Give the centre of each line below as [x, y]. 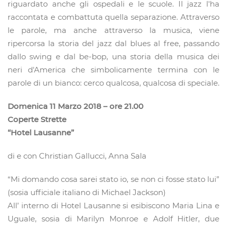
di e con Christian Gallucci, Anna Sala [77, 156]
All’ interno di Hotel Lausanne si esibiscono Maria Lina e [113, 206]
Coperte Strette [37, 120]
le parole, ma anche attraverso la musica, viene [113, 30]
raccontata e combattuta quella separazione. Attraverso [113, 17]
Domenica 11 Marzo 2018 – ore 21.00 [75, 106]
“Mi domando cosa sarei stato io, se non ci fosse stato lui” [113, 179]
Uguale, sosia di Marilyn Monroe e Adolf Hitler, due [113, 219]
